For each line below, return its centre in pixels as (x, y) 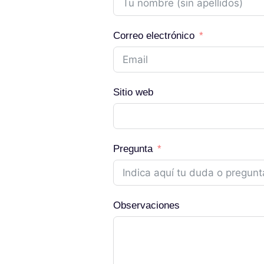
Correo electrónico (154, 36)
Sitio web (133, 92)
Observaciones (146, 205)
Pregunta (133, 149)
